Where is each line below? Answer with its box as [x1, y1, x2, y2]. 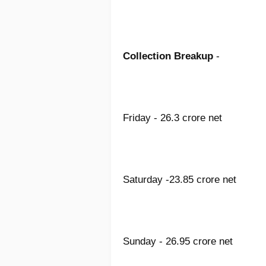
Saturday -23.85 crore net [123, 174, 236, 186]
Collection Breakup [123, 50, 213, 62]
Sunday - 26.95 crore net [123, 236, 233, 248]
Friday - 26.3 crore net [123, 112, 222, 124]
